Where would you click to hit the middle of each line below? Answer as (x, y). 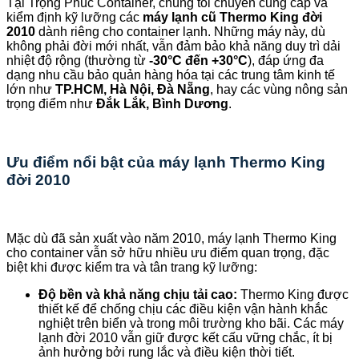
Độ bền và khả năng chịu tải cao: (138, 294)
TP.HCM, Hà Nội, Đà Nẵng (133, 90)
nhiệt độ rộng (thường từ (78, 61)
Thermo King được (293, 294)
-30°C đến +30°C (198, 61)
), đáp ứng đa (286, 61)
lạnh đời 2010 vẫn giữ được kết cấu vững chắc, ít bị (186, 337)
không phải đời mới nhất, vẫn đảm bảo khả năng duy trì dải (173, 46)
